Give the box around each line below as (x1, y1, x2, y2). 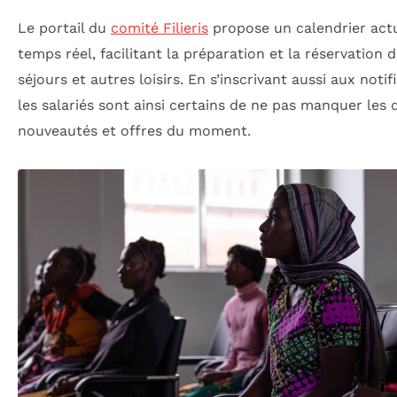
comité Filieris (111, 19, 208, 36)
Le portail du (18, 19, 111, 36)
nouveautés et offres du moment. (18, 121, 251, 139)
